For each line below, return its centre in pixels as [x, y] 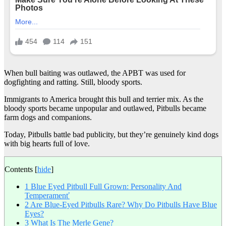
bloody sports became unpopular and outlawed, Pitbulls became [105, 108]
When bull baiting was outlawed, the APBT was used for [95, 73]
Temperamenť [47, 196]
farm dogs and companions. [48, 118]
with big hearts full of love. [47, 144]
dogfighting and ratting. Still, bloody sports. [73, 82]
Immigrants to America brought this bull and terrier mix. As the [104, 99]
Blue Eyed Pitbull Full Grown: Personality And [105, 187]
